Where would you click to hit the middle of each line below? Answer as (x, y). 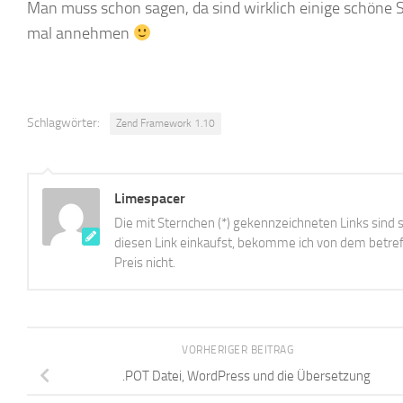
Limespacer (150, 198)
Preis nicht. (145, 263)
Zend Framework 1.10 (166, 123)
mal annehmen (80, 33)
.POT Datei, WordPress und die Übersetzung (246, 376)
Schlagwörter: (63, 123)
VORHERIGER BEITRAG (239, 350)
